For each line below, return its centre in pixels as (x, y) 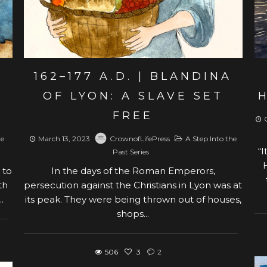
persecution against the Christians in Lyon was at (133, 185)
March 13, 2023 (64, 138)
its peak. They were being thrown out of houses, (133, 199)
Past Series (131, 151)
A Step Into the (211, 138)
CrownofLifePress (140, 138)
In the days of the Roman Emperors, (133, 170)
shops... (133, 213)
